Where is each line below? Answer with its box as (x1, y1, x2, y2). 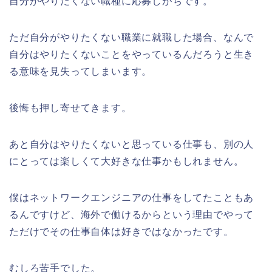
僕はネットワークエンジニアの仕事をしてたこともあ (9, 192, 254, 203)
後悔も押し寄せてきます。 (9, 102, 132, 113)
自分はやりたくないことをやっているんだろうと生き (9, 49, 254, 59)
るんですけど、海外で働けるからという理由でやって (9, 209, 254, 220)
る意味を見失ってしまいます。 (9, 66, 152, 76)
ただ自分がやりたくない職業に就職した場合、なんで (9, 32, 254, 42)
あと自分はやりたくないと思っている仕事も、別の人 (9, 138, 254, 149)
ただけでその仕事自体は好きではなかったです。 (9, 226, 234, 237)
